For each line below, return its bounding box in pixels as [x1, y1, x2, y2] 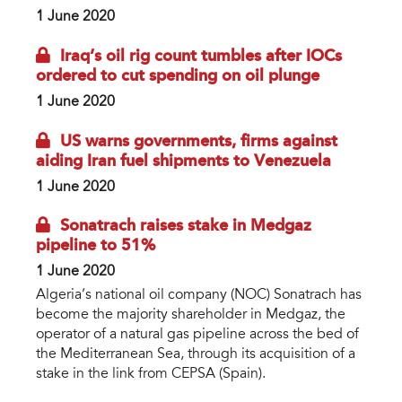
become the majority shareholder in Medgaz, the [36, 308, 345, 323]
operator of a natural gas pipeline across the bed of [36, 328, 359, 343]
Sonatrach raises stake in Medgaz [60, 218, 311, 235]
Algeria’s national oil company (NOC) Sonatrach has [36, 288, 362, 303]
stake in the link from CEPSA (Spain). [36, 367, 266, 382]
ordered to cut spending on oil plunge [36, 67, 319, 84]
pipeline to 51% [36, 238, 155, 255]
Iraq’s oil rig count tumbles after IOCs [60, 48, 342, 65]
